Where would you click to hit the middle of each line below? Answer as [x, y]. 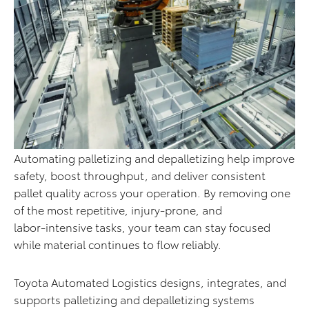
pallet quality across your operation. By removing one [152, 192]
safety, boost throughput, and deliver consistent [140, 175]
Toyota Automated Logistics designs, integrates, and [150, 281]
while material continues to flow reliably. [118, 243]
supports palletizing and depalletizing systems [134, 299]
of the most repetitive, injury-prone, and [118, 209]
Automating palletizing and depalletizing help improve [154, 157]
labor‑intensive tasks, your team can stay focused [142, 226]
